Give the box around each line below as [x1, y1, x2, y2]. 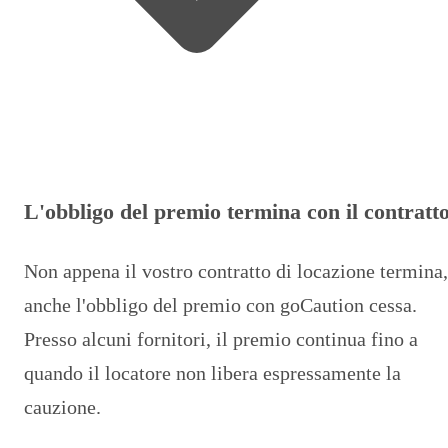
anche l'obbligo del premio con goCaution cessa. [24, 293, 417, 316]
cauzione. [24, 395, 101, 418]
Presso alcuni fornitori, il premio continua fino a [24, 327, 418, 350]
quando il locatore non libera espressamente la [24, 361, 401, 384]
